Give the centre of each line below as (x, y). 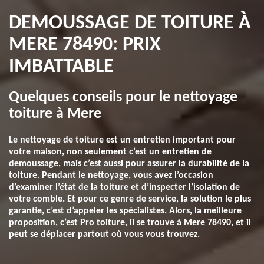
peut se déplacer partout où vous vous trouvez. (104, 235)
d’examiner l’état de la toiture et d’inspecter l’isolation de (124, 187)
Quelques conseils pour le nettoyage (123, 98)
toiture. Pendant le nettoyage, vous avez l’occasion (111, 176)
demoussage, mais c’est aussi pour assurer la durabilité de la (129, 164)
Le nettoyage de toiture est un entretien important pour (122, 140)
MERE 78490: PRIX (85, 45)
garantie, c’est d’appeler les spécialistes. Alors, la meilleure (125, 211)
